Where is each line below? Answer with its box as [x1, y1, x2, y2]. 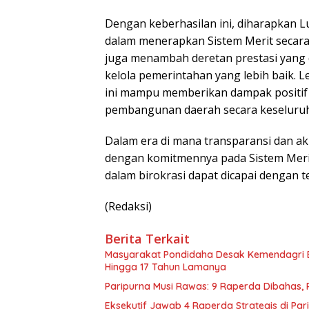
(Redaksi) [105, 199, 152, 215]
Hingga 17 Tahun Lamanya [105, 261, 226, 274]
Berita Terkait [105, 230, 190, 248]
